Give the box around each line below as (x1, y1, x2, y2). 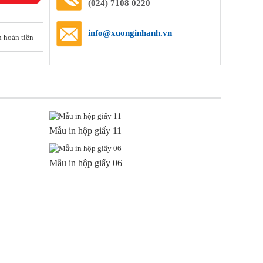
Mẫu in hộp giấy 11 (49, 126, 122, 136)
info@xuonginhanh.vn (87, 28, 172, 38)
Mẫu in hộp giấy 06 (49, 158, 122, 168)
